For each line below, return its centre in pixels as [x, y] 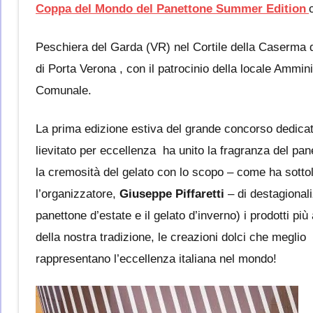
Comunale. [64, 90]
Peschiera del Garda [91, 47]
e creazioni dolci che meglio [233, 237]
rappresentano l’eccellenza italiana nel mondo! [156, 259]
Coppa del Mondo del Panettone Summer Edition [171, 8]
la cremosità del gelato [96, 172]
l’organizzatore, [78, 194]
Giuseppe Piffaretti [172, 194]
